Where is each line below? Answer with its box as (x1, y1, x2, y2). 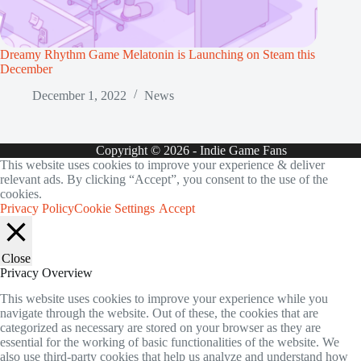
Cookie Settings (74, 201, 155, 215)
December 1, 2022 (32, 88, 127, 102)
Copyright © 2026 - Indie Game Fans (95, 143, 287, 157)
